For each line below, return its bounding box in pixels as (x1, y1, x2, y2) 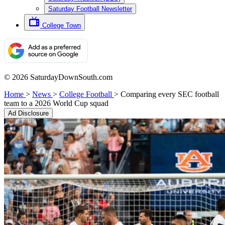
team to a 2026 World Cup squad (4, 99, 108, 107)
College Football (59, 90, 112, 98)
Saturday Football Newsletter (48, 5, 132, 13)
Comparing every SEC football (121, 90, 219, 98)
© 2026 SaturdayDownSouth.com (4, 73, 113, 81)
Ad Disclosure (8, 109, 49, 117)
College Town (42, 22, 81, 29)
